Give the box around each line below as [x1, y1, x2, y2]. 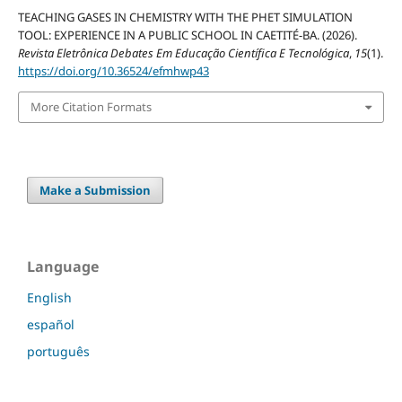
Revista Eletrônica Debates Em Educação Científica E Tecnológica [17, 45, 349, 62]
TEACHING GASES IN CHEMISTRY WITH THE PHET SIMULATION [17, 9, 353, 26]
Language [27, 256, 99, 276]
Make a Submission [39, 181, 152, 198]
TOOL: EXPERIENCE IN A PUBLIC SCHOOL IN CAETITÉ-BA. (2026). [17, 27, 357, 44]
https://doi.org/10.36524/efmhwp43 [17, 63, 209, 80]
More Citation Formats [30, 99, 152, 116]
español [27, 315, 74, 333]
